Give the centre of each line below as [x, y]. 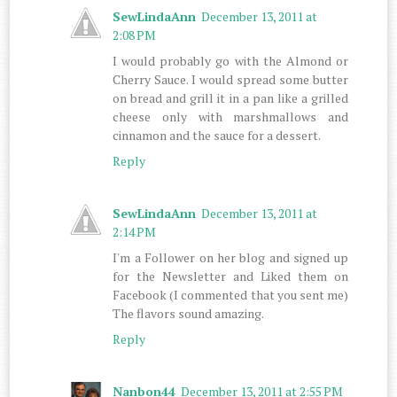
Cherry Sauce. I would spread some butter [230, 79]
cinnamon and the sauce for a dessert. [217, 135]
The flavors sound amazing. [189, 313]
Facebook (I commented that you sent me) [230, 294]
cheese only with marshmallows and [230, 116]
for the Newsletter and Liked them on [230, 276]
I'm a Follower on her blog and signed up [230, 257]
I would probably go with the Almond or [230, 60]
